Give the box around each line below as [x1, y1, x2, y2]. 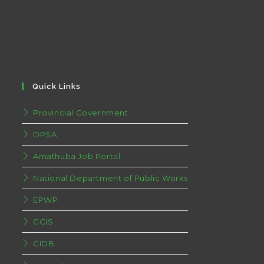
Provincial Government [33, 108, 128, 117]
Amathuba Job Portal [33, 151, 121, 161]
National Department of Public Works [33, 173, 189, 183]
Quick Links [32, 82, 81, 91]
